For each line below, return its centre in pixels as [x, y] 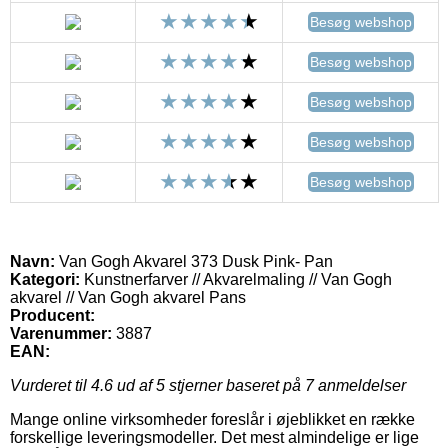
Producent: [52, 315]
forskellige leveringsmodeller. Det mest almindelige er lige [214, 437]
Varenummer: [61, 333]
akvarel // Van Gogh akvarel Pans [128, 297]
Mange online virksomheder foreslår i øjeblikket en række [212, 419]
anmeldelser [360, 385]
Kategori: [45, 279]
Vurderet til [50, 385]
